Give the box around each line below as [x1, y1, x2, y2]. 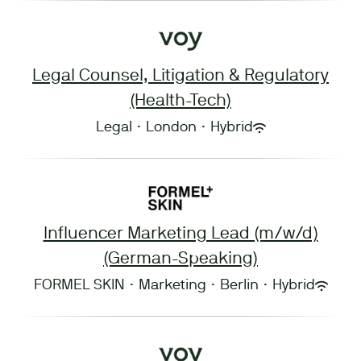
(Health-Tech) [130, 93, 231, 109]
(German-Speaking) [103, 251, 258, 267]
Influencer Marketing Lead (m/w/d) [43, 226, 318, 242]
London [145, 121, 197, 135]
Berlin [219, 279, 259, 293]
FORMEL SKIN [33, 279, 125, 293]
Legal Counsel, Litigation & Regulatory [32, 68, 329, 84]
